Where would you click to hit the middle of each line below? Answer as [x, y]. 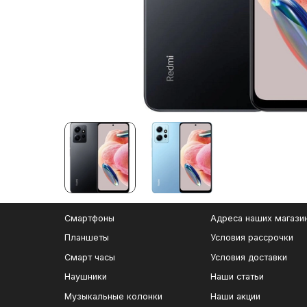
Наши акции [235, 296]
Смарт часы [90, 257]
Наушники [86, 277]
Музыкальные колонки [113, 296]
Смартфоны [89, 218]
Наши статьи [237, 277]
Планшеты [87, 238]
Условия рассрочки [252, 238]
